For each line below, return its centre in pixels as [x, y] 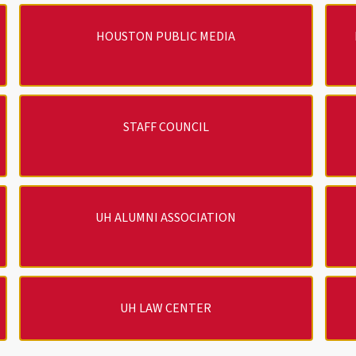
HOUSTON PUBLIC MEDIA [166, 36]
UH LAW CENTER [166, 308]
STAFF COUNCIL [166, 127]
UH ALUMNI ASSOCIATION [166, 217]
